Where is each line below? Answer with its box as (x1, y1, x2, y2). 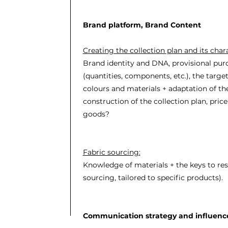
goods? (82, 109, 109, 119)
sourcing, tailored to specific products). (82, 173, 223, 182)
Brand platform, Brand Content (82, 20, 201, 30)
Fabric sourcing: (82, 148, 140, 157)
